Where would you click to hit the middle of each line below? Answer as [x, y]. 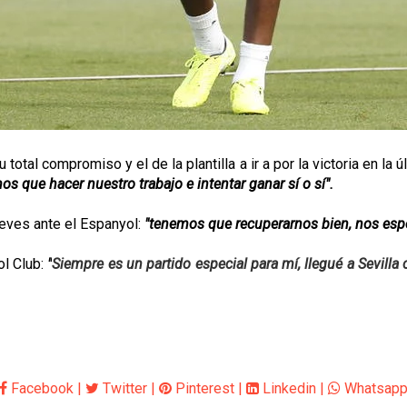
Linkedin [288, 388]
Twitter [123, 388]
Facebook [40, 388]
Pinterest [203, 388]
